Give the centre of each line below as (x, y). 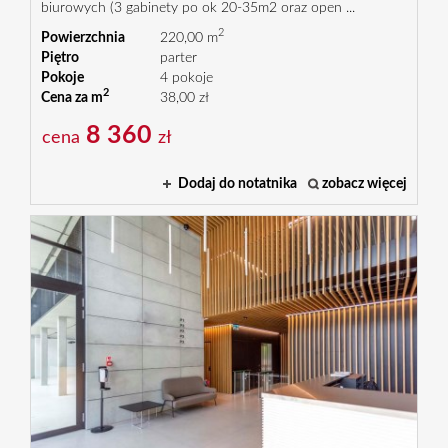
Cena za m (72, 97)
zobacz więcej (364, 183)
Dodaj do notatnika (237, 183)
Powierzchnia (83, 37)
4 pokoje (186, 77)
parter (178, 57)
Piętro (60, 57)
